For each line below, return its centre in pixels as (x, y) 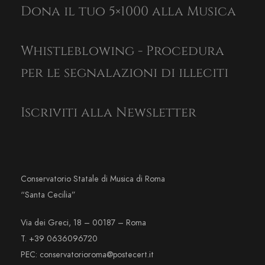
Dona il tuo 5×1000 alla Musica (128, 11)
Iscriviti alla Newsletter (109, 112)
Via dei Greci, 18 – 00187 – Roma (83, 222)
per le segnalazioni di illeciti (125, 73)
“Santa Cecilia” (48, 195)
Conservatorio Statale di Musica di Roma (93, 179)
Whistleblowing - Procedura (122, 51)
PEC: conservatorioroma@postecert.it (87, 254)
